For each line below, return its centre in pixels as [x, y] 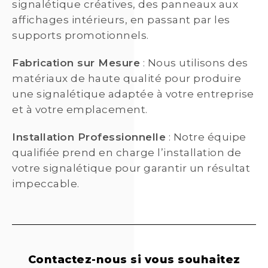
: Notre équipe [206, 137]
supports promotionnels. [80, 36]
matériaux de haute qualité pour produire [127, 79]
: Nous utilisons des [194, 63]
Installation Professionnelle [89, 137]
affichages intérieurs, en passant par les [121, 20]
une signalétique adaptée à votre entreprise [133, 94]
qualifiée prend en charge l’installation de [127, 153]
